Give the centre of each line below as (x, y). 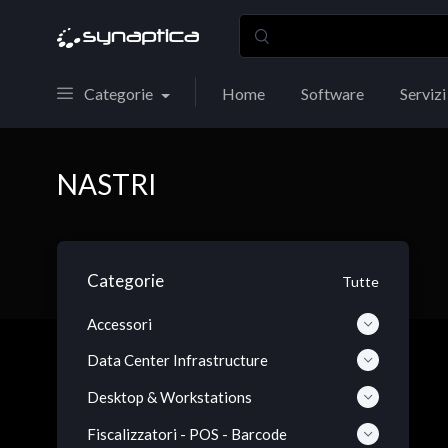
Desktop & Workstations (169, 397)
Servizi (422, 93)
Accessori (119, 323)
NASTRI (107, 184)
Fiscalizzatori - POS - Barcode (187, 433)
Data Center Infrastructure (177, 360)
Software (332, 93)
